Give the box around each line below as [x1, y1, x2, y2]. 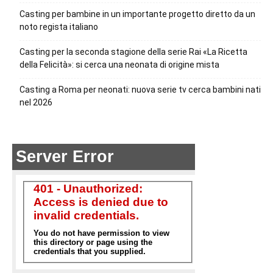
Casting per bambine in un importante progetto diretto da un [19, 9, 255, 19]
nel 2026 [19, 97, 52, 108]
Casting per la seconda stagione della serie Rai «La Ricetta [19, 47, 247, 57]
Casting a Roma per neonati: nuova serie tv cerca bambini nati [19, 85, 261, 95]
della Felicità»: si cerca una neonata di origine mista [19, 60, 219, 70]
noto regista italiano [19, 22, 98, 32]
